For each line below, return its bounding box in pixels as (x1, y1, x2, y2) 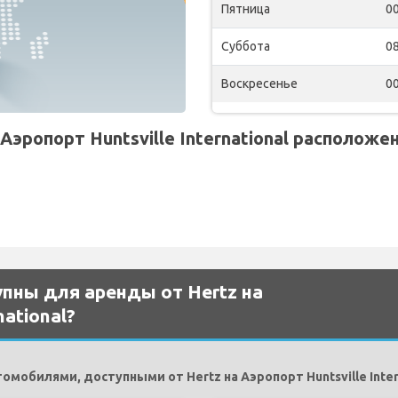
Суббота (221, 39, 270, 53)
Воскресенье (221, 76, 298, 91)
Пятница (221, 2, 270, 16)
